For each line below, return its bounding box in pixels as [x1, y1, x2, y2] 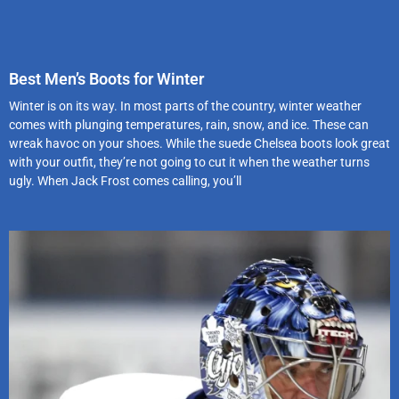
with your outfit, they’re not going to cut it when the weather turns [9, 154, 370, 169]
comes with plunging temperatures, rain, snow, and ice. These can [9, 117, 369, 132]
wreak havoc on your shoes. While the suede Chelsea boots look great [9, 135, 390, 151]
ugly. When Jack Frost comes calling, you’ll [9, 173, 241, 188]
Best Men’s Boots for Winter [9, 69, 204, 88]
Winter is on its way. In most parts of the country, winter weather [9, 98, 362, 113]
